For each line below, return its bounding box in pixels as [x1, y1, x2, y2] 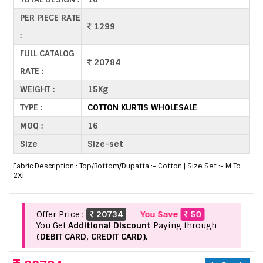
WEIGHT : [20, 83, 55, 95]
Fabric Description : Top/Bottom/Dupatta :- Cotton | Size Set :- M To [13, 161, 241, 171]
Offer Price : [36, 209, 86, 220]
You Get [36, 220, 68, 231]
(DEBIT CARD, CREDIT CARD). [36, 231, 147, 242]
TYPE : [20, 102, 42, 113]
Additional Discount [68, 220, 151, 231]
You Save [141, 209, 181, 220]
